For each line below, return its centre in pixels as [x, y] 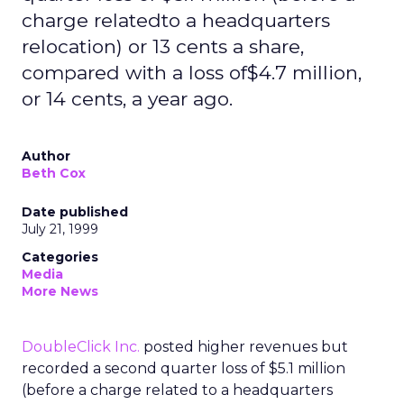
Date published [75, 212]
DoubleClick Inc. [81, 347]
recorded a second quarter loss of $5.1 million [184, 368]
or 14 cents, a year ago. [127, 99]
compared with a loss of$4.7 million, [192, 73]
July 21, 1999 [60, 229]
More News [60, 291]
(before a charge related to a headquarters [177, 390]
